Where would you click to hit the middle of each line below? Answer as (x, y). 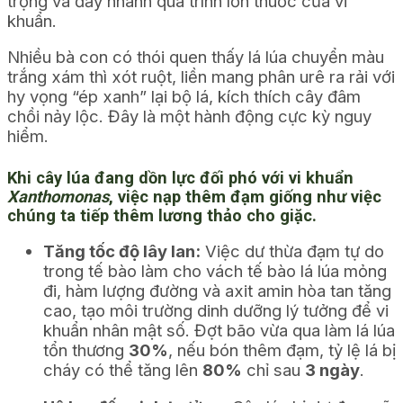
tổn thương (86, 350)
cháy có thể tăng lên (123, 370)
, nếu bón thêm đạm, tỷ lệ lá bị (282, 350)
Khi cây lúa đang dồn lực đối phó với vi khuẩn (180, 177)
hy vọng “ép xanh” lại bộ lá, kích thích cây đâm (184, 97)
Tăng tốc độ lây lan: (122, 251)
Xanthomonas (58, 196)
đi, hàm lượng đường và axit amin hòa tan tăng (217, 291)
